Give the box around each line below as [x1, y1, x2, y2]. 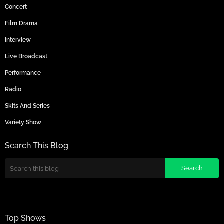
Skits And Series [5, 102, 50, 110]
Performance [5, 69, 41, 77]
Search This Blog [5, 141, 68, 151]
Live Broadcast [5, 53, 47, 60]
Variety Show [5, 119, 41, 126]
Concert [5, 3, 27, 11]
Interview [5, 36, 31, 44]
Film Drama [5, 20, 38, 27]
